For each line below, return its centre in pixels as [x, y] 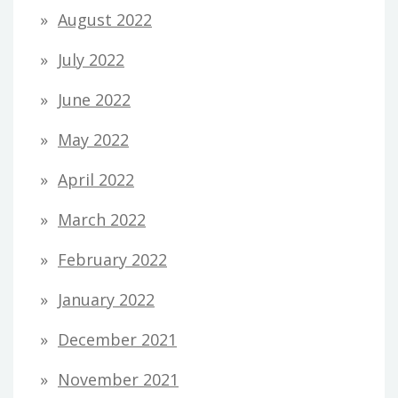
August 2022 [105, 19]
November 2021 [118, 379]
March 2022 [102, 219]
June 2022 [94, 99]
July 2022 [91, 59]
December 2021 [117, 339]
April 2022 [96, 179]
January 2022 [106, 299]
